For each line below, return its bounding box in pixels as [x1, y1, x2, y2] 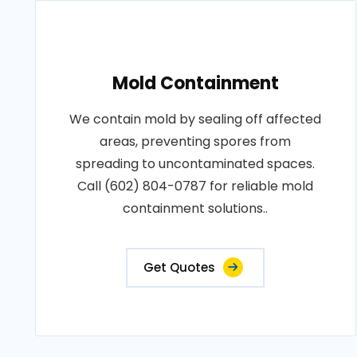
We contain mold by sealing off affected [69, 110, 322, 128]
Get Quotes [143, 259, 216, 276]
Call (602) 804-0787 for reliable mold [77, 177, 314, 195]
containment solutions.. [123, 199, 269, 218]
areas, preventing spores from [100, 132, 292, 151]
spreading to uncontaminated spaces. [76, 155, 316, 173]
